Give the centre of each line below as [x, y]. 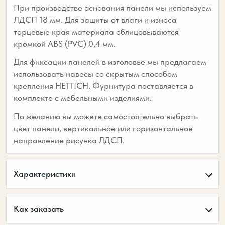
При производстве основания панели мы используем [113, 8]
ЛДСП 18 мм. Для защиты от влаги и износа [95, 20]
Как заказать [39, 209]
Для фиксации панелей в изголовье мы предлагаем [110, 62]
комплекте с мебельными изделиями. [83, 98]
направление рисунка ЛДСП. [69, 140]
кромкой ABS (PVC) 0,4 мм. [66, 44]
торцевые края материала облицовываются [96, 32]
